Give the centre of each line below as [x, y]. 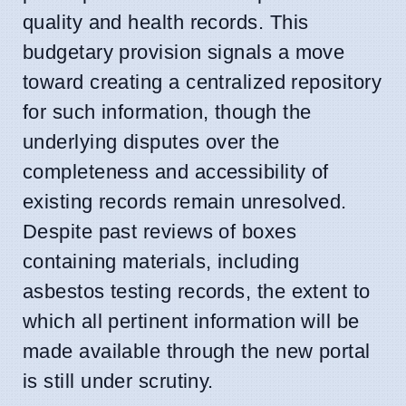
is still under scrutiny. [118, 381]
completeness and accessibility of [176, 171]
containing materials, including [161, 261]
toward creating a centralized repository [203, 82]
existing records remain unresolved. [185, 201]
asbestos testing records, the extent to [197, 291]
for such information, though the [167, 111]
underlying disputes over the [151, 141]
